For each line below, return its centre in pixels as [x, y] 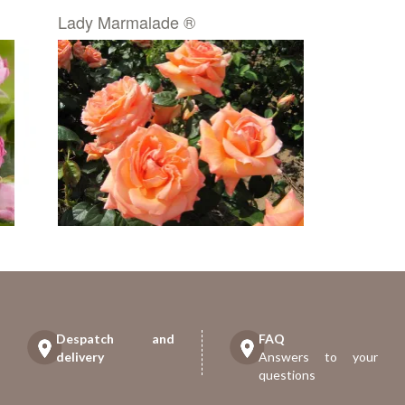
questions [287, 374]
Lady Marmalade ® [126, 22]
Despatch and [115, 338]
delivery [80, 356]
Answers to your [318, 356]
